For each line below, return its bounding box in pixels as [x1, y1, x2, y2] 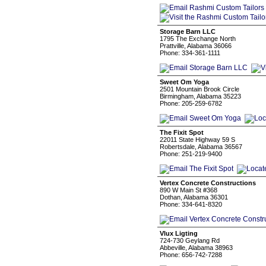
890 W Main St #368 [160, 186, 217, 194]
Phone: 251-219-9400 [160, 150, 222, 157]
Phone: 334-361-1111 [160, 49, 220, 56]
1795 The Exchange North [160, 35, 236, 42]
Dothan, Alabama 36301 [160, 194, 228, 201]
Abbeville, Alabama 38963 [160, 244, 233, 251]
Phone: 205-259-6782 [160, 100, 222, 107]
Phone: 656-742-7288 [160, 251, 222, 258]
